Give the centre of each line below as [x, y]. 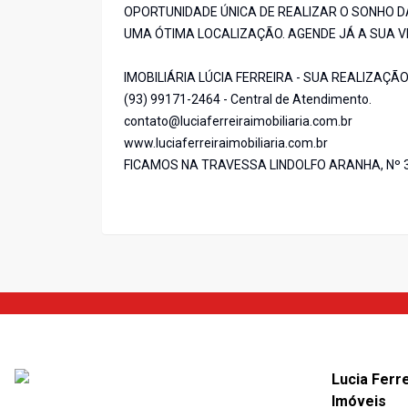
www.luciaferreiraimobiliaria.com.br [226, 143]
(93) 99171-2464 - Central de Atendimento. [248, 100]
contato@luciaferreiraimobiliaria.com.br [238, 122]
